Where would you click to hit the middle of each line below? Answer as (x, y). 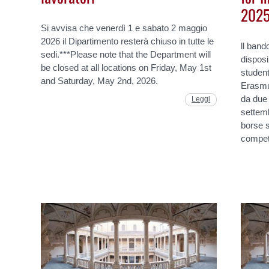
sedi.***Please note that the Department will (126, 55)
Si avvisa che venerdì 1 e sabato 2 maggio (124, 28)
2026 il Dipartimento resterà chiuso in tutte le (128, 41)
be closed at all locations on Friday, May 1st (126, 68)
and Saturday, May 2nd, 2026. (101, 81)
